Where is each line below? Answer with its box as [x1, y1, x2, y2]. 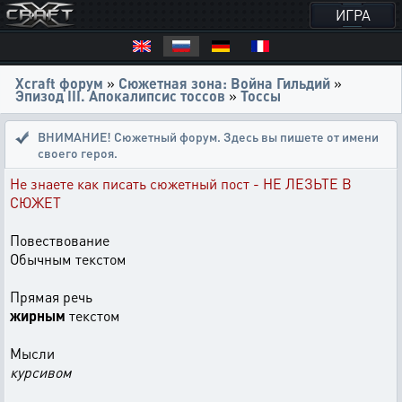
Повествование [10, 231, 109, 249]
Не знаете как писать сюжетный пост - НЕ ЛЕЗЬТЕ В [10, 174, 352, 193]
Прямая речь [10, 287, 92, 306]
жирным [10, 306, 66, 325]
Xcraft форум [15, 74, 103, 92]
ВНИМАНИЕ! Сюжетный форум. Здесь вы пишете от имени [38, 128, 379, 144]
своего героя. [38, 144, 118, 161]
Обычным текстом [10, 249, 127, 268]
